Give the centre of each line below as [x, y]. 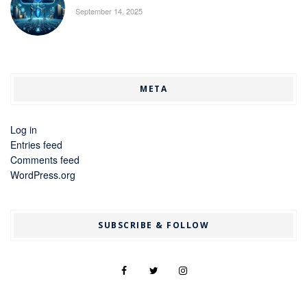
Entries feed [36, 145]
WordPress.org [43, 175]
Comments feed [45, 160]
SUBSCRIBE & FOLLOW [153, 225]
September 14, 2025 [109, 11]
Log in [24, 130]
